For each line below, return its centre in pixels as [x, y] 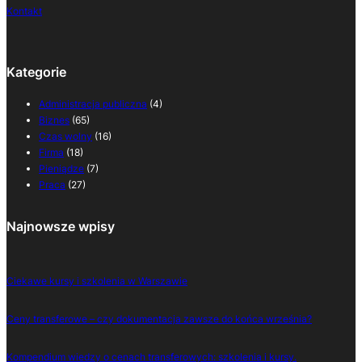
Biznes [54, 120]
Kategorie [36, 72]
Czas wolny [65, 137]
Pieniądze [61, 169]
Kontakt [24, 11]
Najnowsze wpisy [61, 227]
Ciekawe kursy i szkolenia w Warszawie [97, 281]
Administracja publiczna [93, 104]
